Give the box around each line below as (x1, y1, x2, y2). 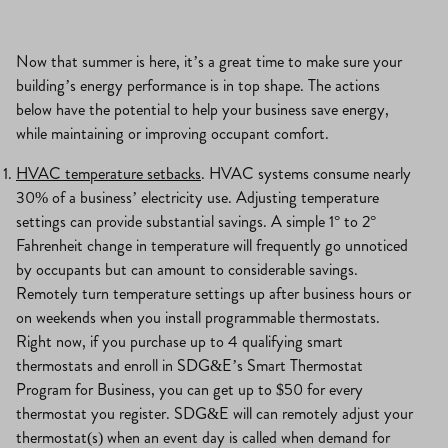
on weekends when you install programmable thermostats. (16, 306, 380, 330)
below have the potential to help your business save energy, (16, 98, 389, 122)
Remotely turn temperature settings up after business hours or (16, 282, 411, 306)
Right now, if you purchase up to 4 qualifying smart (16, 330, 343, 354)
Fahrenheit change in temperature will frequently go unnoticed (16, 234, 408, 258)
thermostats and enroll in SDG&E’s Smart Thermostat (16, 354, 363, 378)
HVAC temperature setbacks (16, 162, 201, 186)
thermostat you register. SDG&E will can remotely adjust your (16, 402, 413, 426)
